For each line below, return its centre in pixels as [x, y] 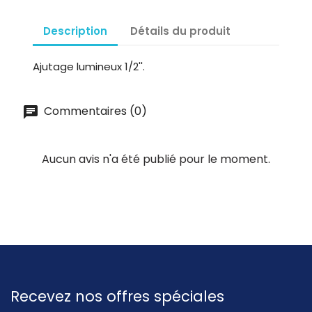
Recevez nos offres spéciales [117, 296]
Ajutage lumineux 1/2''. [89, 66]
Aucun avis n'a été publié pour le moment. [156, 159]
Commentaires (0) [94, 111]
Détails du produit [181, 31]
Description [75, 31]
